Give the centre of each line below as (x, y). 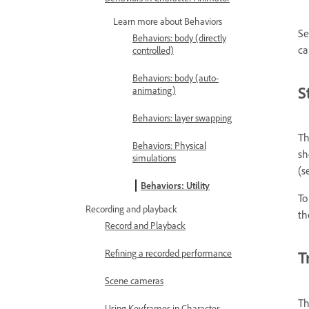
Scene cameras (134, 280)
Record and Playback (145, 225)
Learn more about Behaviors (168, 21)
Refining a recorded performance (168, 253)
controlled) (153, 50)
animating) (154, 90)
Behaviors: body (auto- (176, 78)
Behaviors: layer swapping (182, 118)
